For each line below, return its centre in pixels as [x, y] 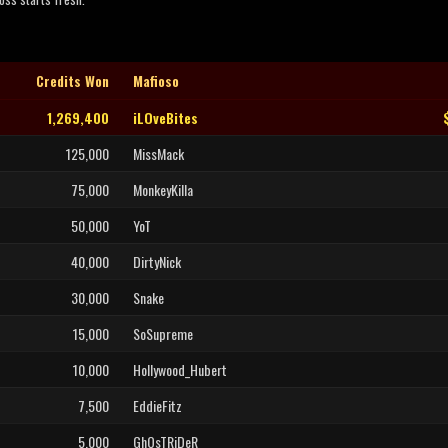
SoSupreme [163, 333]
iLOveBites [165, 117]
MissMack [158, 153]
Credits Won [72, 80]
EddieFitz [157, 405]
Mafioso [156, 80]
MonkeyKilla [163, 189]
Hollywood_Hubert [180, 369]
